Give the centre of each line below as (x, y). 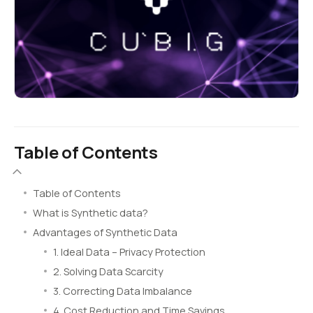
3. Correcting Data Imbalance (123, 291)
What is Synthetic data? (90, 212)
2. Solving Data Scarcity (108, 271)
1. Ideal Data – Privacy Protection (129, 252)
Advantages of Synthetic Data (105, 232)
